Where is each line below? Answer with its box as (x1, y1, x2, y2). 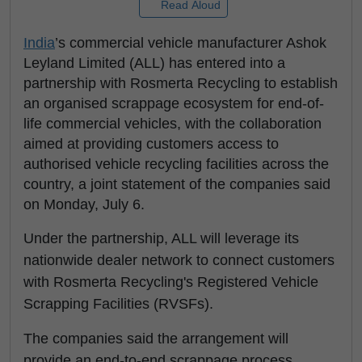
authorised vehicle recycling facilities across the (23, 156, 329, 172)
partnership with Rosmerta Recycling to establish (23, 75, 338, 91)
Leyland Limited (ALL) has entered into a (23, 55, 285, 71)
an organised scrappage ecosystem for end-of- (23, 95, 324, 112)
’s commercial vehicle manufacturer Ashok (55, 35, 326, 51)
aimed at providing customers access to (23, 136, 279, 152)
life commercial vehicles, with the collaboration (23, 116, 322, 132)
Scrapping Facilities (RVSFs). (23, 296, 213, 312)
